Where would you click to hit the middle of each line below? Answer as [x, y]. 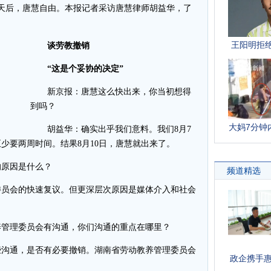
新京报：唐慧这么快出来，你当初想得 [111, 92]
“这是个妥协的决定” [85, 69]
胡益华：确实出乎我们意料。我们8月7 [111, 129]
